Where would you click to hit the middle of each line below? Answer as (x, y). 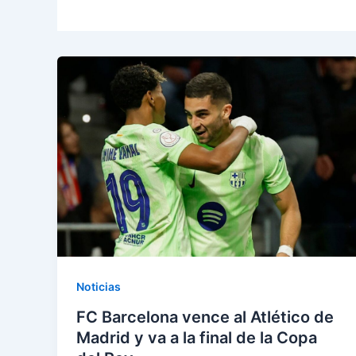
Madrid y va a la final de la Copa (197, 338)
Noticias (99, 287)
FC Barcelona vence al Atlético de (205, 317)
